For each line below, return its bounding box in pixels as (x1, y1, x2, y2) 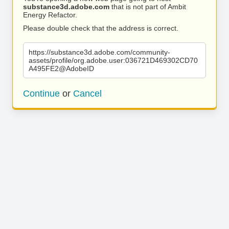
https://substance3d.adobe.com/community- (29, 48, 170, 56)
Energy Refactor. (23, 11, 77, 19)
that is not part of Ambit (109, 3, 186, 11)
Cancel (73, 88, 102, 99)
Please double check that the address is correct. (23, 24, 178, 32)
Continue (23, 88, 60, 99)
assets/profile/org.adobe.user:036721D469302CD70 (29, 56, 198, 64)
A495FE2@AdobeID (29, 64, 94, 73)
